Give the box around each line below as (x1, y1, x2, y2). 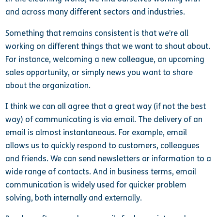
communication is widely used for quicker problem (5, 180, 187, 189)
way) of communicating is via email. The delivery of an (5, 114, 203, 124)
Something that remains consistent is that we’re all (5, 28, 189, 38)
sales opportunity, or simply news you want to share (5, 67, 193, 77)
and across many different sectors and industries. (5, 7, 186, 17)
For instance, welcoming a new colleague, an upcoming (5, 54, 205, 64)
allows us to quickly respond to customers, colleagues (5, 140, 200, 150)
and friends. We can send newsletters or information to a (5, 154, 212, 163)
